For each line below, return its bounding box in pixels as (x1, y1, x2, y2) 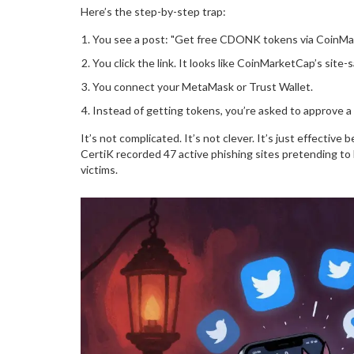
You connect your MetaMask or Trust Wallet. (92, 79, 313, 93)
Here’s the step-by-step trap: (81, 4, 226, 18)
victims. (81, 162, 118, 176)
